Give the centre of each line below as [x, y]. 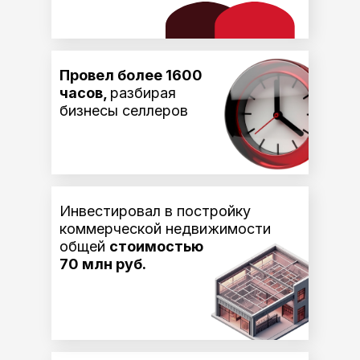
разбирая [143, 93]
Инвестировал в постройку [155, 211]
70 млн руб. [103, 264]
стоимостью [156, 246]
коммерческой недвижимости [165, 229]
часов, [85, 93]
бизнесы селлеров [124, 110]
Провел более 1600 [131, 75]
